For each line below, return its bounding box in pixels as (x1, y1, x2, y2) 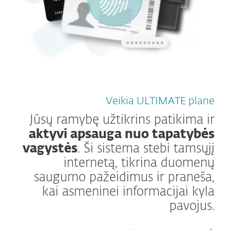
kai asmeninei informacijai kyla (42, 186, 215, 199)
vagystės (23, 143, 78, 156)
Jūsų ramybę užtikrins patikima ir (30, 114, 215, 127)
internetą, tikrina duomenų (64, 157, 215, 170)
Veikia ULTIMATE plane (106, 96, 215, 107)
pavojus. (169, 200, 215, 213)
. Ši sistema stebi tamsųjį (78, 143, 215, 156)
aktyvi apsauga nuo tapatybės (29, 128, 215, 141)
